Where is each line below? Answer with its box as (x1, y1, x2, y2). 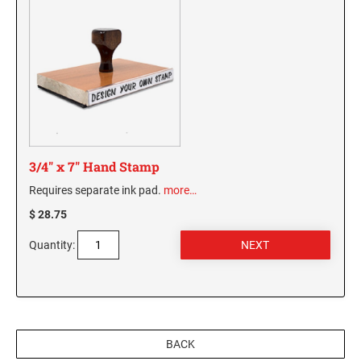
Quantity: (29, 239, 75, 252)
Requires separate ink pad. (29, 184, 164, 197)
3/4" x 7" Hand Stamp (29, 158, 160, 176)
